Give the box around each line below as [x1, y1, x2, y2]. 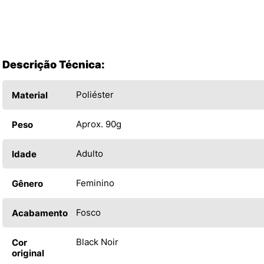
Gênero [12, 178, 43, 190]
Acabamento [12, 207, 68, 219]
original [12, 247, 44, 259]
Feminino [76, 177, 114, 189]
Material [12, 90, 48, 101]
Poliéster [76, 89, 114, 101]
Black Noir [76, 236, 118, 248]
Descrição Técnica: [2, 58, 105, 71]
